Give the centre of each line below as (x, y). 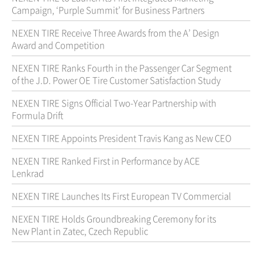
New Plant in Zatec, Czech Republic (80, 231)
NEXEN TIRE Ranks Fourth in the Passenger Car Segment (122, 68)
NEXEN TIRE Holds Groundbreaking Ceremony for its (114, 219)
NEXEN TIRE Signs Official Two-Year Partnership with (114, 103)
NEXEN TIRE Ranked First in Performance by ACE (106, 161)
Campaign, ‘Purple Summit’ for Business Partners (108, 10)
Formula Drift (37, 116)
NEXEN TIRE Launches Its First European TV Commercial (121, 196)
